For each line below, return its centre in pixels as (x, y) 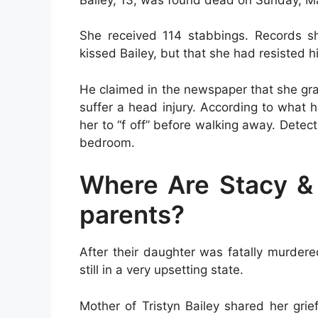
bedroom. (107, 142)
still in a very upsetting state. (161, 270)
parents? (132, 214)
